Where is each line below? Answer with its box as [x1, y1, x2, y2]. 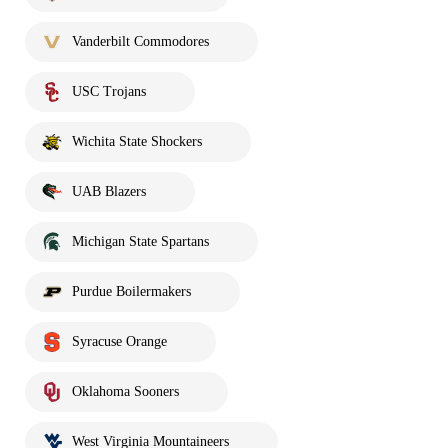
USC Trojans [72, 83, 146, 99]
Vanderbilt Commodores [72, 33, 209, 49]
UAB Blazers [72, 183, 146, 199]
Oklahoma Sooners [72, 383, 179, 399]
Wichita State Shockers [72, 133, 202, 149]
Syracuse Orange [72, 333, 167, 349]
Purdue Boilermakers [72, 283, 191, 299]
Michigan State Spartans [72, 233, 209, 249]
